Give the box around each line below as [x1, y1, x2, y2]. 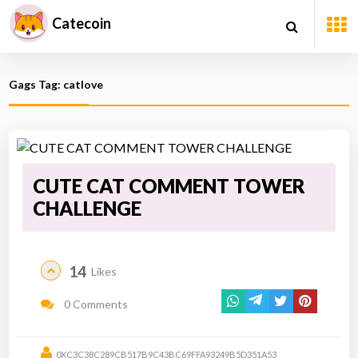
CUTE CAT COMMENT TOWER [33, 174, 306, 197]
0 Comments [62, 296, 129, 311]
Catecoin [52, 14, 111, 32]
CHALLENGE [33, 197, 142, 220]
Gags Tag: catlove [9, 78, 104, 91]
